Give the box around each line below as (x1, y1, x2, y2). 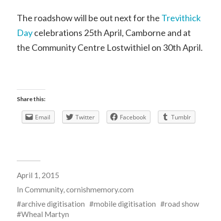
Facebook (119, 113, 146, 122)
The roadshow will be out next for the (16, 12, 161, 24)
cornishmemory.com (66, 185, 134, 194)
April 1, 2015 (16, 171, 59, 180)
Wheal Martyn (21, 210, 69, 219)
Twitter (75, 113, 95, 122)
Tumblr (171, 113, 191, 122)
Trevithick (161, 12, 201, 24)
